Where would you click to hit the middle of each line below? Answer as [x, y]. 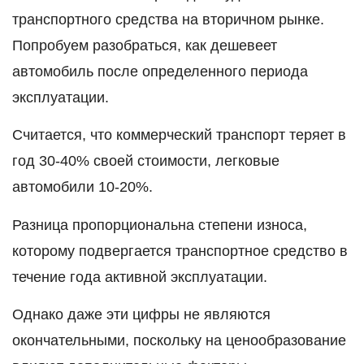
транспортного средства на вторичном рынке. [168, 19]
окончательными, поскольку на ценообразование [179, 340]
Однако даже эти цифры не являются [141, 314]
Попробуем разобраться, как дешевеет [145, 45]
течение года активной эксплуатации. [140, 277]
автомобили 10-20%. [82, 187]
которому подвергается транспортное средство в [180, 251]
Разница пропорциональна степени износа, [160, 225]
